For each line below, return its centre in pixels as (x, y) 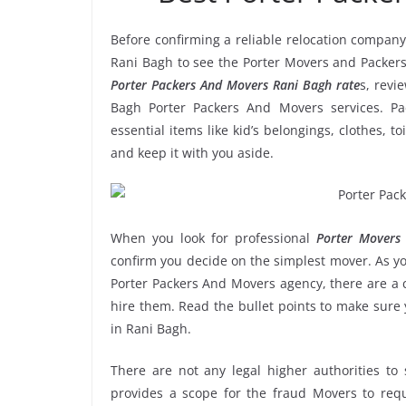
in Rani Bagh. (151, 328)
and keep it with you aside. (192, 152)
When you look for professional (213, 237)
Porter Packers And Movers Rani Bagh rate (235, 84)
